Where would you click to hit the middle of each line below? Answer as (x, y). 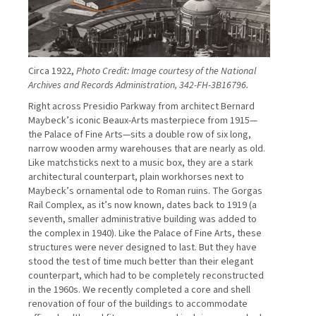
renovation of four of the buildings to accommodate (138, 304)
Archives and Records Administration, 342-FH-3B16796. (138, 85)
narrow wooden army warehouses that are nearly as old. (147, 148)
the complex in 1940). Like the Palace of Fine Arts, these (145, 233)
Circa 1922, (52, 71)
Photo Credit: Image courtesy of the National (166, 71)
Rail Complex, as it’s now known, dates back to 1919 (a (142, 205)
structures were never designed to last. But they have (142, 247)
